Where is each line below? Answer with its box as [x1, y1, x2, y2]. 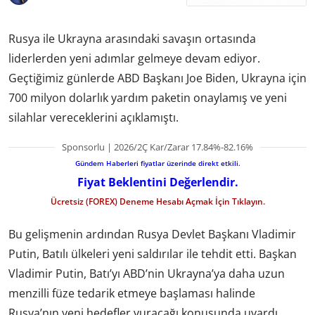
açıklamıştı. [120, 109, 179, 125]
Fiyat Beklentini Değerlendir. [77, 174, 238, 190]
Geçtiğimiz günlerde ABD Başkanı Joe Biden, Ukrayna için [8, 70, 307, 86]
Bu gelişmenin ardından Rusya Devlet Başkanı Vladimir [8, 226, 296, 243]
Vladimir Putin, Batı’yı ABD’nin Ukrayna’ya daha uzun [8, 266, 285, 282]
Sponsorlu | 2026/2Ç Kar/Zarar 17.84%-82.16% [62, 140, 253, 153]
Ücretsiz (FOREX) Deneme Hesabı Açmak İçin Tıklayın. [50, 195, 265, 207]
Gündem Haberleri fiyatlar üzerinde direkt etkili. [75, 157, 240, 168]
